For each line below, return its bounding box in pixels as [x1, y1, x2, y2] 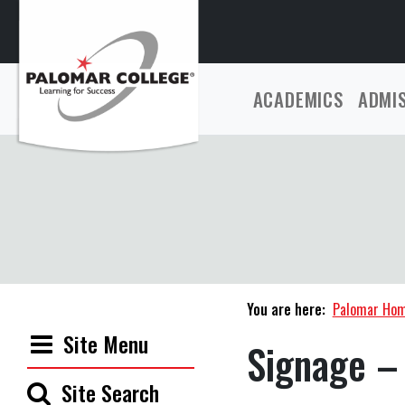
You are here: [246, 298, 325, 320]
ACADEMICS [252, 85, 344, 113]
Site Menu [63, 327, 148, 360]
